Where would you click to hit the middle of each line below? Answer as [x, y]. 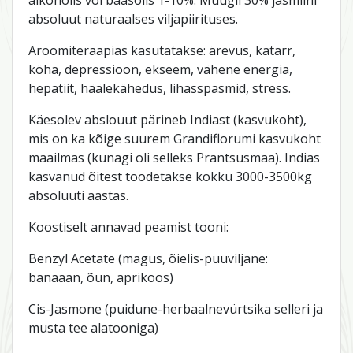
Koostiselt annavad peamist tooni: [128, 227]
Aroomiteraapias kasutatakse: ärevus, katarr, [162, 50]
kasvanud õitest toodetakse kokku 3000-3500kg [170, 176]
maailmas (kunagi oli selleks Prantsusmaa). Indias [174, 157]
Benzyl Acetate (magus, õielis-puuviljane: [148, 258]
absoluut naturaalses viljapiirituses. [133, 19]
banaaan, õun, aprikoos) [101, 277]
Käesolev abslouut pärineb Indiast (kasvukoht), [167, 119]
